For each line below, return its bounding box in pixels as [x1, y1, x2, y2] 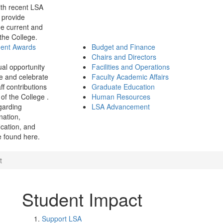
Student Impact [22, 186, 142, 212]
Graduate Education [92, 82, 155, 92]
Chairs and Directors [92, 52, 156, 62]
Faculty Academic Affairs [92, 72, 169, 82]
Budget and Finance [92, 42, 155, 52]
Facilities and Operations [92, 62, 170, 72]
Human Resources [92, 92, 150, 102]
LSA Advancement [92, 102, 150, 111]
